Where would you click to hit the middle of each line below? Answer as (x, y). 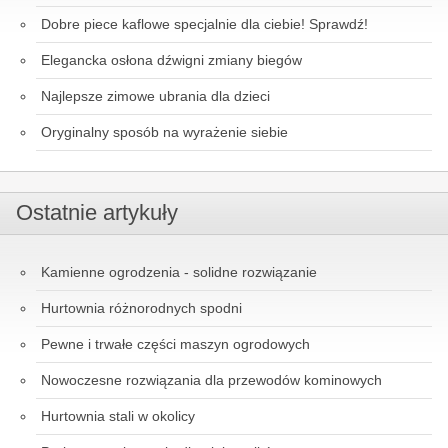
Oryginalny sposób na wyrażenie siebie (164, 131)
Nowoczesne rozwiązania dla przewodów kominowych (211, 379)
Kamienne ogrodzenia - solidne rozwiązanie (179, 271)
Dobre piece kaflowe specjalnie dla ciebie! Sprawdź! (204, 23)
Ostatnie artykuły (97, 212)
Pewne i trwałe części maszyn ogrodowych (175, 343)
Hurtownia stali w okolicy (118, 415)
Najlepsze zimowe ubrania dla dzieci (155, 95)
